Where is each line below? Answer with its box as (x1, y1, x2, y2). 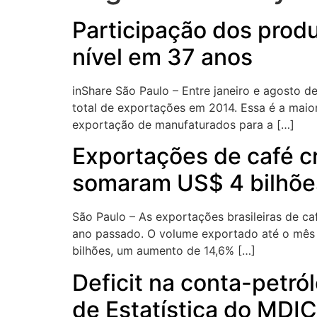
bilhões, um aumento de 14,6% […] (72, 243, 255, 258)
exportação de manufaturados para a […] (72, 117, 294, 132)
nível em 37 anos (72, 43, 253, 71)
